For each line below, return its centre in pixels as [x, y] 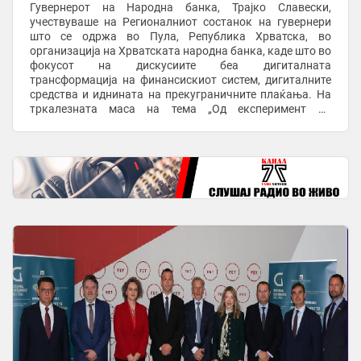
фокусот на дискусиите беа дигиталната [180, 65]
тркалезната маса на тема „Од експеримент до [180, 108]
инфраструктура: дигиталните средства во [180, 123]
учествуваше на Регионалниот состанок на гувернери [180, 21]
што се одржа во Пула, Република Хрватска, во [180, 36]
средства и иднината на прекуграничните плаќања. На [180, 94]
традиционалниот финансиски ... [116, 137]
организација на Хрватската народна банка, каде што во [180, 50]
